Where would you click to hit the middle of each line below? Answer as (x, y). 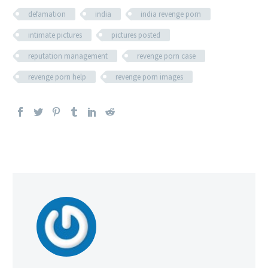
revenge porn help (57, 77)
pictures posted (136, 35)
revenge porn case (166, 56)
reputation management (68, 56)
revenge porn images (149, 77)
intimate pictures (55, 35)
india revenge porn (171, 14)
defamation (47, 14)
